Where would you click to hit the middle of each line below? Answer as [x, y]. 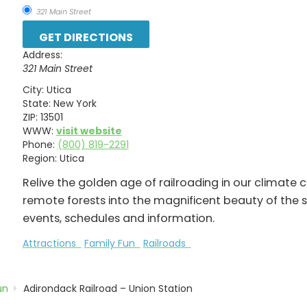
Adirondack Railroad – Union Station [108, 289]
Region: [39, 158]
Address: [42, 55]
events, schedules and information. [118, 218]
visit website [89, 131]
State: [36, 103]
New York [75, 103]
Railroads [167, 243]
